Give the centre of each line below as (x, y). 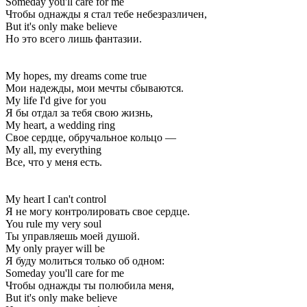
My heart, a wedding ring (60, 125)
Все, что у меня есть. (54, 162)
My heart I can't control (56, 199)
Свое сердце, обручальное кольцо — (91, 137)
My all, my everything (53, 149)
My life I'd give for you (56, 100)
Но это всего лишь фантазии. (74, 38)
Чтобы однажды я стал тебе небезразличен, (106, 14)
